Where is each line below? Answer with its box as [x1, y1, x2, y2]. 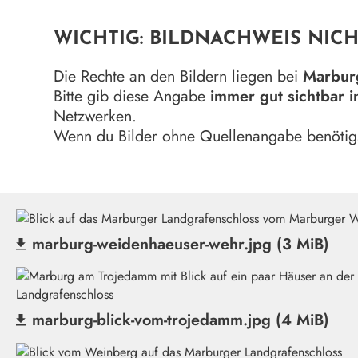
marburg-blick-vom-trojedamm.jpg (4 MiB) [32, 308, 329, 332]
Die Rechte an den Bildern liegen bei [54, 65, 304, 88]
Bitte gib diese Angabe [54, 85, 211, 108]
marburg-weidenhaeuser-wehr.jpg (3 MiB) [32, 233, 329, 256]
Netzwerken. [54, 105, 137, 128]
